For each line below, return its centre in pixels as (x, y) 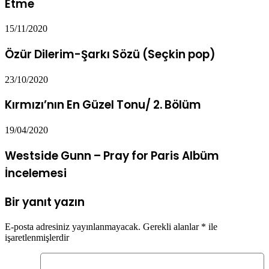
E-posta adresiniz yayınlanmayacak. (73, 227)
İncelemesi (36, 173)
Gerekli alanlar (172, 227)
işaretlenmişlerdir (37, 238)
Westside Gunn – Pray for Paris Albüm (112, 156)
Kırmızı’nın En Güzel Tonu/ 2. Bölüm (103, 105)
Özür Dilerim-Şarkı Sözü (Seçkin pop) (110, 54)
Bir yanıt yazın (45, 202)
